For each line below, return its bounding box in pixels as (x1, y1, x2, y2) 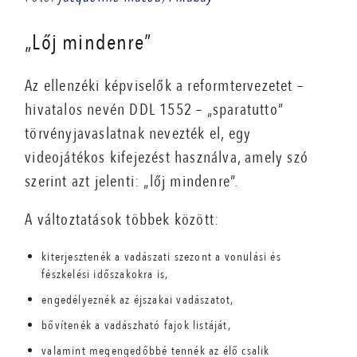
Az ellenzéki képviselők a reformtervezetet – (25, 75, 304, 97)
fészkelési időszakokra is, (41, 266, 169, 283)
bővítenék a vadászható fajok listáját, (41, 317, 231, 334)
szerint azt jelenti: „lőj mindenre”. (25, 171, 239, 193)
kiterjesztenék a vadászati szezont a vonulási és (41, 249, 281, 265)
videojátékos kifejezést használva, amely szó (25, 147, 309, 169)
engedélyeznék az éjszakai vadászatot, (41, 292, 234, 308)
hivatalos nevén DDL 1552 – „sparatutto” (25, 99, 284, 121)
